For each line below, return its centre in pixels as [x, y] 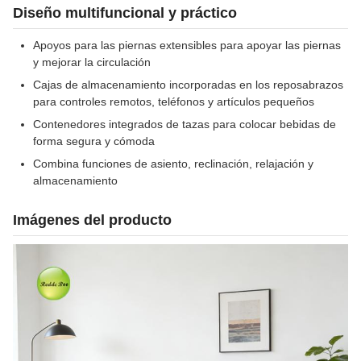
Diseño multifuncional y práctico [125, 13]
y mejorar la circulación [92, 62]
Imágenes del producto [92, 220]
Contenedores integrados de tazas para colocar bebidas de [185, 124]
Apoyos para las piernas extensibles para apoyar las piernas [187, 45]
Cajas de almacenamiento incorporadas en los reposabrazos [188, 85]
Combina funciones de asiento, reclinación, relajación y [173, 164]
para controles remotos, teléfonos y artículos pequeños [174, 102]
